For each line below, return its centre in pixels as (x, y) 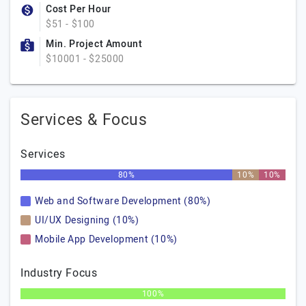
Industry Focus (59, 273)
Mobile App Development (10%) (106, 239)
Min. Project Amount (94, 44)
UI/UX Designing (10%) (87, 220)
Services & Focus (84, 120)
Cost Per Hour (79, 9)
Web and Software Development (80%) (123, 201)
